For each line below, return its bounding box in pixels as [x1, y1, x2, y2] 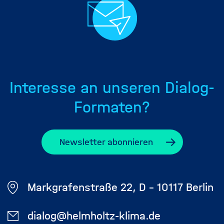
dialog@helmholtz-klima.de [27, 209, 160, 223]
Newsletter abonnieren [59, 136, 153, 147]
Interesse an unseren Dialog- [9, 78, 214, 97]
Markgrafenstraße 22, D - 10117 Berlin [27, 180, 213, 194]
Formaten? [74, 97, 150, 117]
